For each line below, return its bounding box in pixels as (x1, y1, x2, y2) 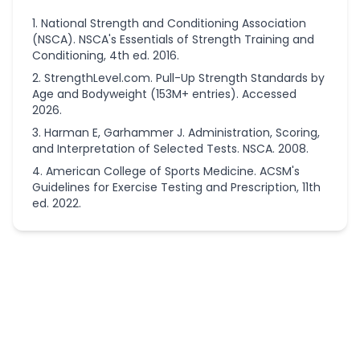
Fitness (26, 256, 68, 272)
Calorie (48, 323, 88, 339)
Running (48, 308, 93, 324)
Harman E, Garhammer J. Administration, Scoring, (44, 125, 320, 141)
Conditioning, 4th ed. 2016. (32, 47, 179, 63)
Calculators (26, 272, 96, 288)
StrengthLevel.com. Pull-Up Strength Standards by (44, 70, 325, 86)
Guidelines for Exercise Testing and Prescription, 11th (32, 179, 321, 195)
